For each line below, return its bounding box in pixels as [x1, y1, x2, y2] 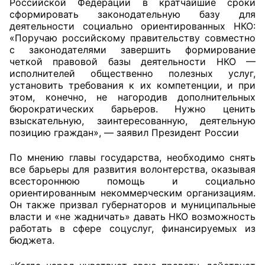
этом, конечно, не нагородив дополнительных [9, 91, 256, 103]
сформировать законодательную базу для [9, 8, 256, 20]
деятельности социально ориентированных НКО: [9, 20, 256, 32]
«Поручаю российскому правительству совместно [9, 31, 256, 44]
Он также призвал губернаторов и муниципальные [9, 199, 256, 211]
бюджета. [9, 234, 54, 247]
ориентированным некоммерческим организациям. [9, 187, 256, 199]
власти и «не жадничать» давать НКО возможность [9, 211, 256, 223]
